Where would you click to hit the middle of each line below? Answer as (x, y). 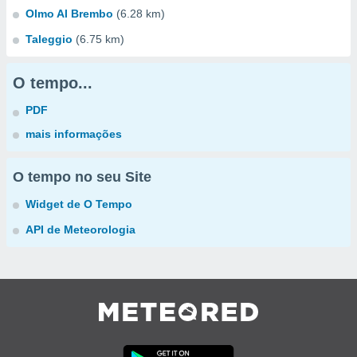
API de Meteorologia (80, 229)
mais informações (74, 134)
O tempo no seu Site (82, 177)
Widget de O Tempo (79, 204)
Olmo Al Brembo (69, 14)
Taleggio (49, 39)
